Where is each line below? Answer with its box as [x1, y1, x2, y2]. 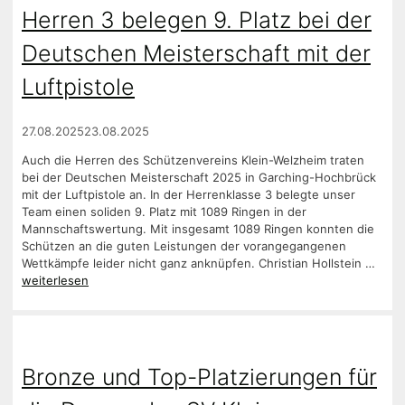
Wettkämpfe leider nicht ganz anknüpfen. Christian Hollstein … [22, 256, 375, 271]
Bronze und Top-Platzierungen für [22, 363, 377, 391]
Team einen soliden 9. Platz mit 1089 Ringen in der [22, 204, 306, 220]
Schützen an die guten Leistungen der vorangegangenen [22, 239, 346, 254]
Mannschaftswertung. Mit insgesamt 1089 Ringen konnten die [22, 221, 374, 237]
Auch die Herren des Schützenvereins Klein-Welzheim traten [22, 153, 364, 168]
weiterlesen [22, 273, 89, 288]
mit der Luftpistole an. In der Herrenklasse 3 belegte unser [22, 187, 355, 202]
